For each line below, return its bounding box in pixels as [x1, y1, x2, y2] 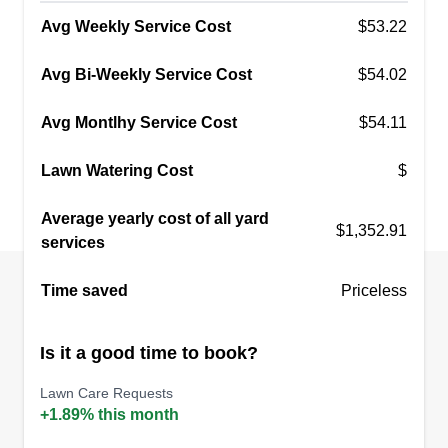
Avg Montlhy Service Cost [41, 114, 237, 131]
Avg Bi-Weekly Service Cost [41, 66, 252, 83]
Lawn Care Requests [40, 385, 173, 401]
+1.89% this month [40, 406, 179, 423]
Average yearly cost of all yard [41, 210, 269, 227]
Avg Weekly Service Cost [41, 18, 231, 35]
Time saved [41, 282, 128, 299]
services [41, 234, 105, 251]
